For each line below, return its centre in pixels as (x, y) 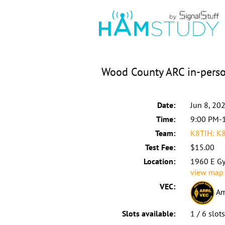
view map (207, 172)
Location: (159, 161)
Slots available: (148, 213)
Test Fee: (160, 147)
